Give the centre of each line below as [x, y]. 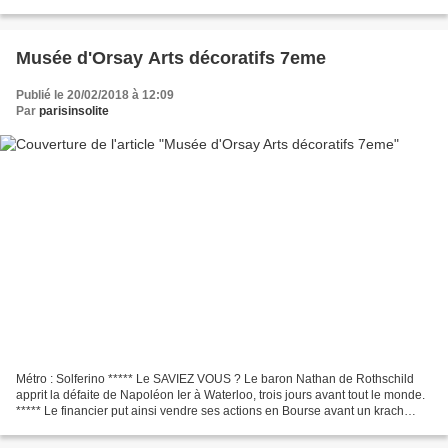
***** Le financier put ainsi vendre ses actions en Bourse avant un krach [210, 410]
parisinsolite [74, 111]
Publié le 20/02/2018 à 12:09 [95, 95]
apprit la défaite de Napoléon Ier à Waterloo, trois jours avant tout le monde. [220, 394]
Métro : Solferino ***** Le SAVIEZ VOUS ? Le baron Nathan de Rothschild [215, 378]
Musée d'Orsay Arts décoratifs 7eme [171, 58]
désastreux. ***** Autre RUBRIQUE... [115, 426]
